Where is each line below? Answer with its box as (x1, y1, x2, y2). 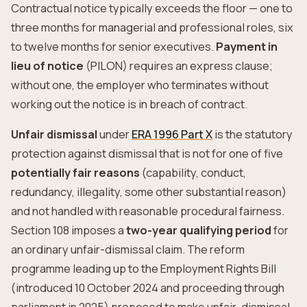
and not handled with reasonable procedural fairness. (11, 204, 284, 219)
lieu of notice (11, 58, 84, 73)
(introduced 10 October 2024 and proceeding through (11, 280, 284, 295)
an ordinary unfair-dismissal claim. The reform (11, 242, 245, 257)
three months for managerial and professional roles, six (11, 20, 293, 35)
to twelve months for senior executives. (11, 39, 216, 54)
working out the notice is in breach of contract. (11, 97, 247, 112)
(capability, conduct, (140, 165, 246, 180)
